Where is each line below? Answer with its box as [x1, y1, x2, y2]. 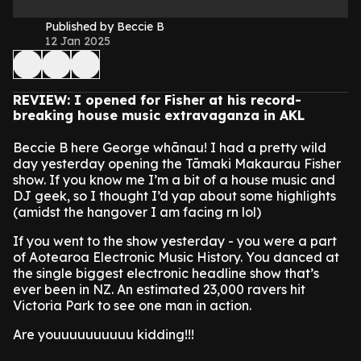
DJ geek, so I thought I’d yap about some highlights [13, 188, 336, 204]
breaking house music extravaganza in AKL [13, 107, 305, 123]
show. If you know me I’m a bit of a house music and [13, 172, 335, 188]
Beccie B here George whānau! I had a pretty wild [13, 139, 326, 156]
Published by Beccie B [45, 19, 164, 34]
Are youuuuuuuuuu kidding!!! [13, 326, 194, 342]
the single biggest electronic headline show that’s [13, 265, 319, 281]
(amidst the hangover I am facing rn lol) [13, 204, 261, 220]
